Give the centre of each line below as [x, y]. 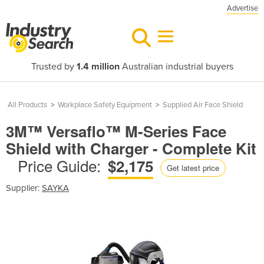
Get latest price [193, 167]
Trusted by [54, 67]
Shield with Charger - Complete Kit [131, 148]
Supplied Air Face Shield [203, 105]
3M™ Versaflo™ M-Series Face [116, 131]
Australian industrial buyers [176, 67]
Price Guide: [59, 165]
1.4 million [98, 67]
